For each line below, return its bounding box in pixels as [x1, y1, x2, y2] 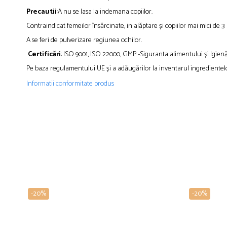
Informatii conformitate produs [26, 78, 114, 90]
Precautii [26, 6, 57, 18]
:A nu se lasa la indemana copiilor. [57, 6, 153, 18]
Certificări [28, 49, 61, 61]
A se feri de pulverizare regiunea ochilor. [26, 34, 142, 47]
